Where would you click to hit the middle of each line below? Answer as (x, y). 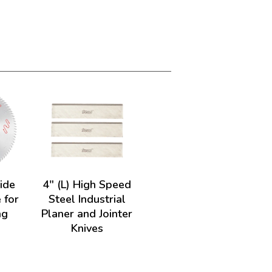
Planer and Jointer (87, 214)
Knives (87, 228)
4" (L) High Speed (87, 185)
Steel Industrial (87, 199)
